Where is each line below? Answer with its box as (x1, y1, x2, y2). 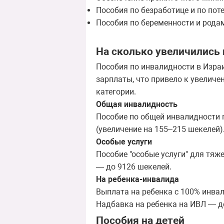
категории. (96, 87, 136, 97)
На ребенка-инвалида (96, 174, 179, 184)
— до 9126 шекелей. (96, 162, 171, 172)
